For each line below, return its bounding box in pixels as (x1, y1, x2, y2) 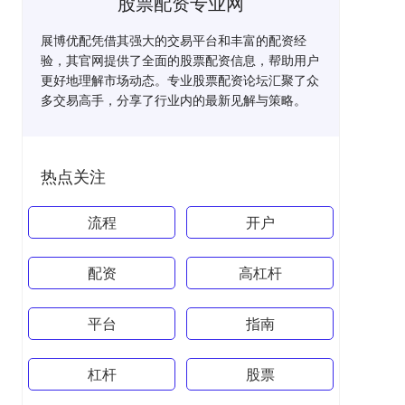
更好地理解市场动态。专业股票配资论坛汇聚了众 (41, 71, 319, 89)
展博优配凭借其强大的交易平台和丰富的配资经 (41, 31, 306, 49)
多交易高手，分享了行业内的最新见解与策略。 (41, 90, 306, 108)
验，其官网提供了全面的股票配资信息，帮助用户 (41, 51, 319, 69)
